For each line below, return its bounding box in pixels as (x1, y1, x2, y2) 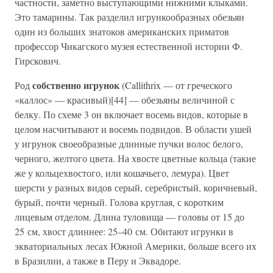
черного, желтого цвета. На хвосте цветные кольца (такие (15, 152, 256, 165)
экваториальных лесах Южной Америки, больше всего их (15, 239, 257, 252)
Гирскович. (15, 54, 61, 67)
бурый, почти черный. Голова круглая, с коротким (15, 196, 224, 208)
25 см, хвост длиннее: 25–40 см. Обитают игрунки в (15, 225, 233, 238)
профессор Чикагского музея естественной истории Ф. (15, 40, 243, 52)
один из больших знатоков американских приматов (15, 25, 229, 38)
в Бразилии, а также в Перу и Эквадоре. (15, 254, 181, 267)
